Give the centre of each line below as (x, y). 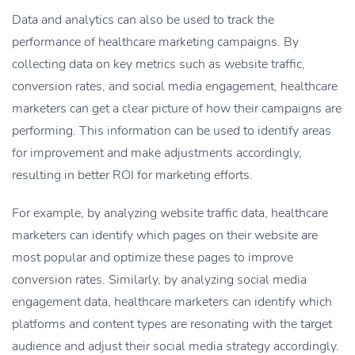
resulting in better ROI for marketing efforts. (132, 176)
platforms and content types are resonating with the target (172, 324)
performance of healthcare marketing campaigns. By (155, 42)
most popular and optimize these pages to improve (153, 258)
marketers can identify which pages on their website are (165, 236)
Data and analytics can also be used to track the (143, 20)
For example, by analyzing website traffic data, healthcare (170, 214)
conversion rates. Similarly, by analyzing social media (159, 280)
